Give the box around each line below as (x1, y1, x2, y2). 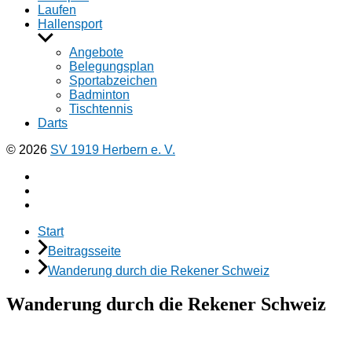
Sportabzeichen (69, 74, 157, 87)
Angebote (69, 46, 123, 59)
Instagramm (37, 183, 102, 196)
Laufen (38, 3, 76, 16)
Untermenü (37, 31, 99, 44)
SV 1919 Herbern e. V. (50, 143, 175, 156)
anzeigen (37, 45, 89, 58)
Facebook (37, 169, 93, 182)
